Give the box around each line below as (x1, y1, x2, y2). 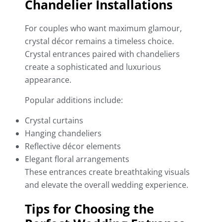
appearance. (25, 74, 71, 86)
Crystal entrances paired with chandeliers (25, 49, 180, 60)
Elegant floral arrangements (25, 154, 129, 165)
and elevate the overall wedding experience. (25, 179, 188, 191)
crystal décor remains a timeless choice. (25, 36, 174, 47)
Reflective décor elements (25, 141, 121, 152)
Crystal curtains (25, 115, 83, 126)
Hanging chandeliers (25, 128, 102, 139)
